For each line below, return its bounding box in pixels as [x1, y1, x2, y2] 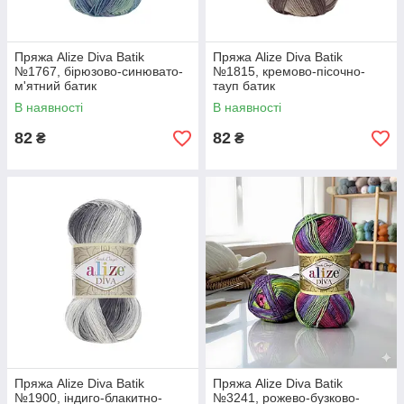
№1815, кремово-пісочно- [213, 64, 365, 78]
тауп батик [213, 78, 275, 93]
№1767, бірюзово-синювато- [14, 64, 183, 78]
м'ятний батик [14, 78, 96, 93]
